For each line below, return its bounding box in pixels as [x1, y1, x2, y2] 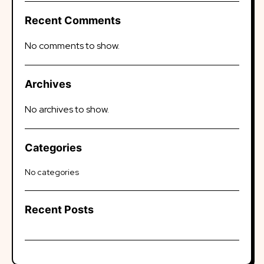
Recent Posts [25, 203, 94, 216]
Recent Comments [25, 14, 121, 27]
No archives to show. [25, 103, 109, 115]
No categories [25, 167, 79, 177]
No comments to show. [25, 39, 120, 52]
